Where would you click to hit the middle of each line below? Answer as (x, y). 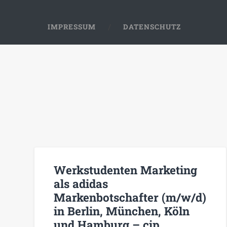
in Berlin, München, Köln (122, 211)
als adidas (81, 183)
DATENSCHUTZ (152, 27)
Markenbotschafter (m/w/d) (130, 197)
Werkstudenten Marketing (126, 169)
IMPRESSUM (72, 27)
